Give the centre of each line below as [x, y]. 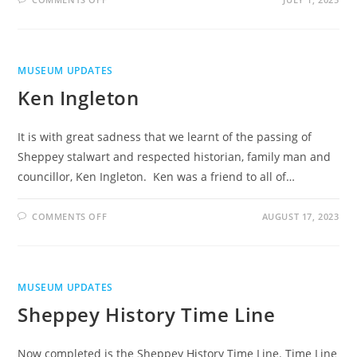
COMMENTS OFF [70, 216]
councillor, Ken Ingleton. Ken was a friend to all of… [157, 177]
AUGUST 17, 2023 [300, 216]
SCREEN [129, 20]
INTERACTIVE [143, 30]
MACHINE [133, 40]
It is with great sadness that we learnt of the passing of [165, 137]
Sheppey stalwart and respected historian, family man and [175, 157]
